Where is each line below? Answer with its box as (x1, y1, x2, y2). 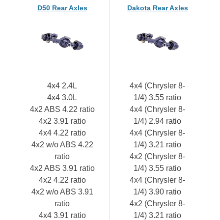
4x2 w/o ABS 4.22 (31, 140, 93, 149)
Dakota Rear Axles (127, 3, 188, 12)
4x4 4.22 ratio (38, 128, 86, 137)
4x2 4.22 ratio (38, 175, 86, 184)
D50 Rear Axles (37, 3, 87, 12)
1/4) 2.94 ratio (134, 116, 181, 125)
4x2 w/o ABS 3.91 (31, 187, 93, 196)
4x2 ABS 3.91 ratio (29, 164, 95, 172)
